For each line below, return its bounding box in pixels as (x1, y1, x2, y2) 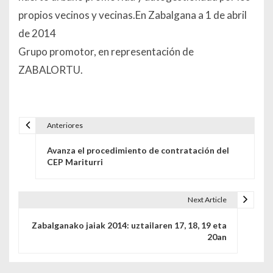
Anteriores (46, 120, 83, 130)
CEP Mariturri (46, 157, 103, 168)
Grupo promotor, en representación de (18, 45, 194, 58)
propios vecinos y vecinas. (18, 9, 135, 22)
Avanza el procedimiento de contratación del (46, 145, 229, 156)
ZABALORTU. (18, 63, 83, 77)
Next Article (187, 194, 227, 204)
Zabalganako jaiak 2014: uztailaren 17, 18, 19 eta (31, 219, 227, 230)
